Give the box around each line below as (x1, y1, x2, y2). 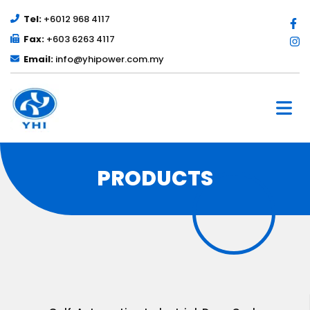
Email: (24, 52, 53, 66)
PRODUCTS (97, 163, 213, 193)
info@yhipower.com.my (53, 52, 164, 66)
